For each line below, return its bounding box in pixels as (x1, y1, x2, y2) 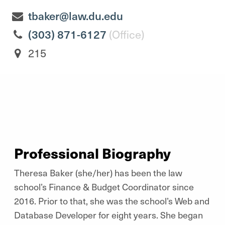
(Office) (108, 27, 144, 42)
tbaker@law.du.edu (28, 8, 123, 23)
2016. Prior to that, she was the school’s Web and (14, 194, 209, 207)
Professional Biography (14, 143, 171, 163)
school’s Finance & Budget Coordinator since (14, 180, 194, 193)
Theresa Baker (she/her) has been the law (14, 166, 182, 179)
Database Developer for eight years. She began (14, 208, 203, 221)
